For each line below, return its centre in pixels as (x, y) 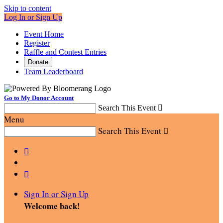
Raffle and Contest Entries (65, 52)
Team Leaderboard (54, 71)
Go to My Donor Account (39, 98)
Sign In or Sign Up (56, 194)
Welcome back (51, 206)
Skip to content (28, 8)
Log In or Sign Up (33, 17)
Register (37, 43)
